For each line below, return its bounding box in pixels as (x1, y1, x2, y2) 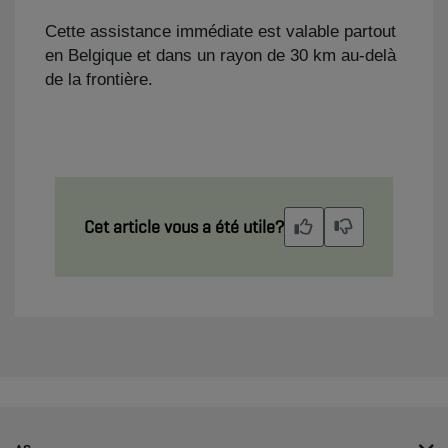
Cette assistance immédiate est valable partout (45, 22, 396, 41)
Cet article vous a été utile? (84, 215, 284, 238)
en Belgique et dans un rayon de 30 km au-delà (45, 46, 396, 65)
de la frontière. (45, 70, 153, 89)
